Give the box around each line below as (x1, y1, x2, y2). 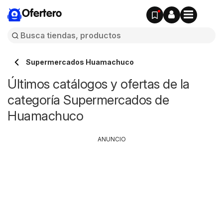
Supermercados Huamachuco (26, 58, 134, 66)
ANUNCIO (97, 135, 126, 143)
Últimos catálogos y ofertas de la (7, 76, 190, 92)
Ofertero (22, 8, 62, 19)
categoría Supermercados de (7, 92, 169, 108)
